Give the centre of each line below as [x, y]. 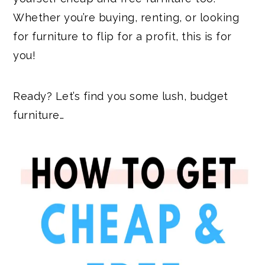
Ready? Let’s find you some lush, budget [121, 96]
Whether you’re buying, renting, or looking [126, 17]
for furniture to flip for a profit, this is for [122, 36]
